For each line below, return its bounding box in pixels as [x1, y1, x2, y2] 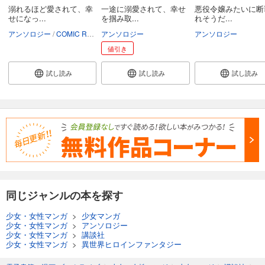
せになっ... [8, 12, 46, 24]
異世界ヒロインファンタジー [82, 238, 182, 250]
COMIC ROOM [56, 28, 87, 38]
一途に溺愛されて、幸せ [101, 3, 186, 15]
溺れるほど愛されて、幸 [8, 3, 93, 15]
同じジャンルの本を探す [6, 187, 123, 203]
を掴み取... [101, 12, 140, 24]
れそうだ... [194, 12, 232, 24]
